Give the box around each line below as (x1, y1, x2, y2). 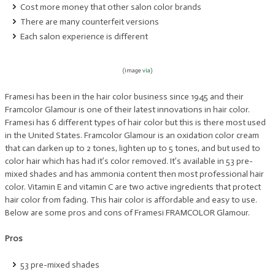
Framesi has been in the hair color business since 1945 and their (5, 91, 244, 102)
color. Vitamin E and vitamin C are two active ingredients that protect (5, 182, 261, 192)
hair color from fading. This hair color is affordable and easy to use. (5, 195, 257, 205)
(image (123, 67, 142, 74)
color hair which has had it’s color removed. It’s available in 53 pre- (5, 156, 253, 166)
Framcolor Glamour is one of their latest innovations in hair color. (5, 104, 250, 115)
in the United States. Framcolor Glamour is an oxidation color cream (5, 130, 259, 141)
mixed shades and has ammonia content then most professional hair (5, 169, 264, 179)
